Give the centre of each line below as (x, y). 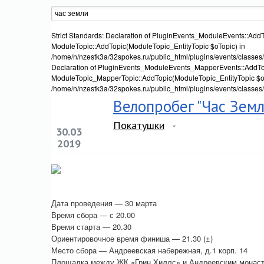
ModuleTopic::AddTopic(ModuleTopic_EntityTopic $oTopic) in (148, 46)
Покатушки (139, 125)
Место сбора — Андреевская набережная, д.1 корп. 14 (149, 250)
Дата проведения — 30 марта (104, 203)
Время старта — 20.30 (91, 227)
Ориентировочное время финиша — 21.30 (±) (132, 238)
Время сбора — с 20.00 (93, 215)
